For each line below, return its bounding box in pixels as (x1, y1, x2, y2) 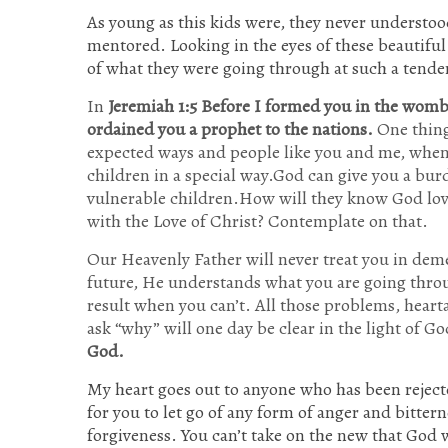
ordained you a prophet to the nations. (87, 117, 373, 142)
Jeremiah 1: (108, 94, 189, 119)
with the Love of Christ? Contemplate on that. (87, 209, 428, 234)
